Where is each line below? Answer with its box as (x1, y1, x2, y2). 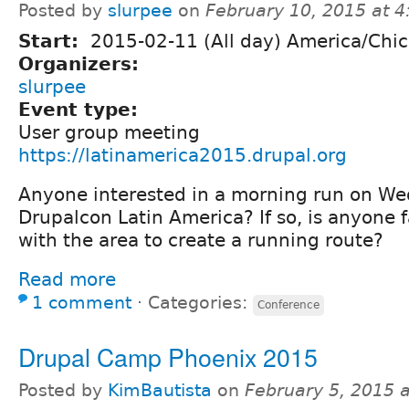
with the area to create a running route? (18, 229, 383, 252)
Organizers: (18, 53, 145, 76)
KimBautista (108, 381, 212, 401)
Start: (18, 30, 85, 53)
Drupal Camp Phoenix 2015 (18, 339, 318, 375)
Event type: (18, 99, 144, 121)
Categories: (148, 293, 253, 313)
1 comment (32, 293, 131, 313)
